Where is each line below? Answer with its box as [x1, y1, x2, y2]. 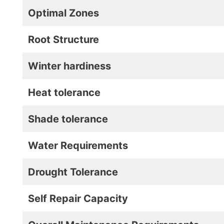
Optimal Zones [28, 7, 99, 19]
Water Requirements [28, 139, 128, 151]
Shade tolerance [28, 113, 108, 125]
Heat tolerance [28, 86, 100, 98]
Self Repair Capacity [28, 192, 128, 204]
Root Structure [28, 33, 99, 45]
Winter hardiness [28, 60, 111, 72]
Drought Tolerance [28, 166, 118, 178]
